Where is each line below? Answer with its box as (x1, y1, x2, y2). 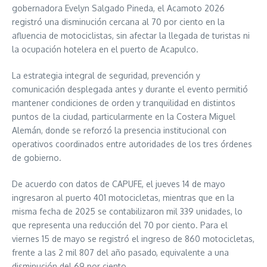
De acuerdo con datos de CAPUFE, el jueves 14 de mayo (12, 178, 225, 189)
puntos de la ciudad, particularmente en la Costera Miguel (12, 111, 235, 122)
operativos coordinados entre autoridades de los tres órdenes (12, 138, 252, 149)
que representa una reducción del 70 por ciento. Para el (12, 219, 228, 230)
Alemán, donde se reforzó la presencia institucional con (12, 125, 226, 135)
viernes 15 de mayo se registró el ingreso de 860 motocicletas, (12, 233, 254, 244)
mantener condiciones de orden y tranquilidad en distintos (12, 97, 235, 108)
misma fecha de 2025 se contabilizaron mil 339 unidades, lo (12, 206, 243, 216)
